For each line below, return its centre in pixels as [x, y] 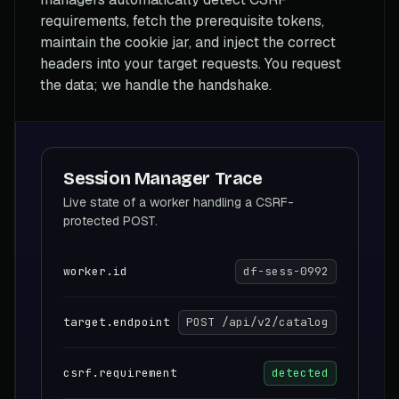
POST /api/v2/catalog [257, 322]
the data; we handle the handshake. [156, 85]
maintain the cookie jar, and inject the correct [188, 42]
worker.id [95, 271]
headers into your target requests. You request [191, 63]
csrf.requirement [120, 372]
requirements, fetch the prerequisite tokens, [182, 20]
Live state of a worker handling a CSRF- [179, 202]
